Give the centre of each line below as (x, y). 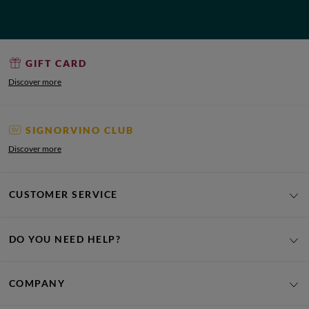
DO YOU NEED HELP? (65, 239)
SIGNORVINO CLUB (79, 130)
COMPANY (37, 283)
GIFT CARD (56, 63)
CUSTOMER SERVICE (63, 195)
